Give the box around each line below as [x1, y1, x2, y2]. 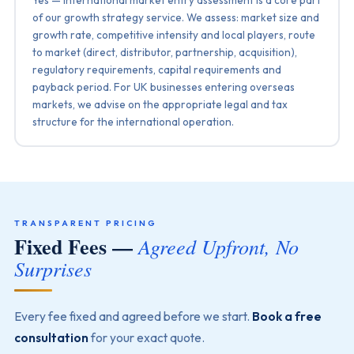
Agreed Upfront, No [137, 232, 299, 260]
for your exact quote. [88, 330, 205, 345]
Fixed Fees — [13, 232, 138, 262]
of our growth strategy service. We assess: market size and [32, 9, 320, 24]
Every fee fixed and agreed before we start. [13, 308, 252, 324]
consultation [13, 330, 88, 345]
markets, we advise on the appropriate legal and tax [32, 96, 288, 111]
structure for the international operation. [32, 114, 235, 129]
